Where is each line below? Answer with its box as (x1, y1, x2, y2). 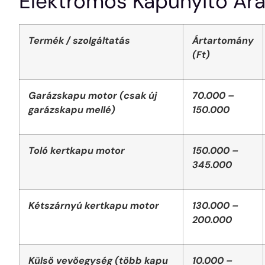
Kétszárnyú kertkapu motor (28, 199, 159, 212)
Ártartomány (192, 34, 254, 47)
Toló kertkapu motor (28, 144, 125, 157)
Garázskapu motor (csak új (28, 89, 157, 102)
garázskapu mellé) (28, 104, 115, 117)
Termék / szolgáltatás (28, 34, 130, 47)
